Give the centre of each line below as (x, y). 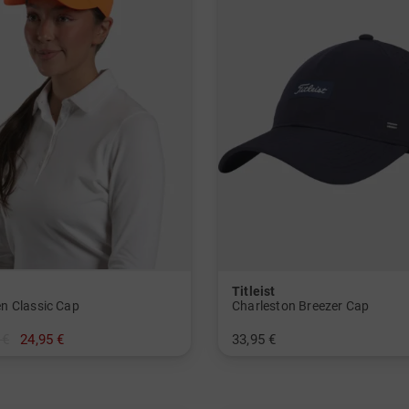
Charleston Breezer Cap (300, 306)
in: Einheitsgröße (276, 364)
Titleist (253, 291)
